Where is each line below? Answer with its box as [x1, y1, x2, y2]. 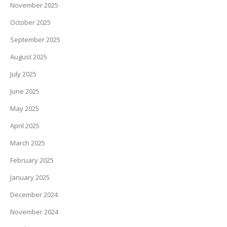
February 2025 [10, 156, 54, 165]
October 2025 [10, 18, 51, 27]
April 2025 [10, 121, 40, 130]
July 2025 [10, 69, 36, 79]
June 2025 [10, 87, 40, 96]
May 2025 [10, 104, 39, 113]
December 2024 [10, 190, 58, 199]
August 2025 [10, 52, 47, 61]
